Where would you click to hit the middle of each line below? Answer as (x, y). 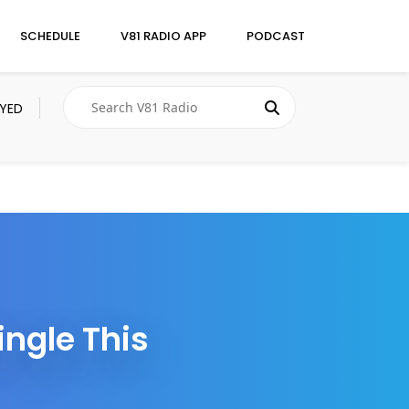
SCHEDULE (50, 36)
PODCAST (276, 36)
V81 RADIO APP (163, 36)
